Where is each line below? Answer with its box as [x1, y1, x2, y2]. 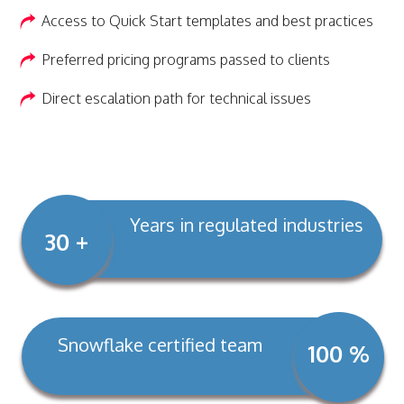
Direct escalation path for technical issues [41, 88, 311, 107]
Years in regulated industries [130, 213, 363, 236]
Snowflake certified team [58, 333, 262, 356]
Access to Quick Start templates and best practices [41, 11, 373, 30]
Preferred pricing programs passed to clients [41, 50, 330, 69]
